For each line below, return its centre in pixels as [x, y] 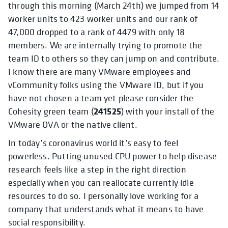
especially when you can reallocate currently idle [101, 183]
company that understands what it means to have [106, 209]
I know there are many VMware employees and [99, 72]
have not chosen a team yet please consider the [101, 98]
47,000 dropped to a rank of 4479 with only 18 [97, 32]
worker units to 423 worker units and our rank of [103, 19]
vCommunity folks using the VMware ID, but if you [106, 85]
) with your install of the [168, 111]
